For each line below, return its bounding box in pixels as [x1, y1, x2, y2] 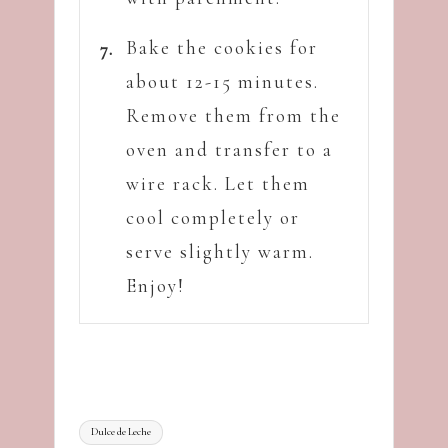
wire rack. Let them [126, 171, 310, 195]
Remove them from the [126, 103, 341, 127]
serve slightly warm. [126, 239, 314, 263]
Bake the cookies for [126, 35, 318, 59]
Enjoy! [126, 273, 185, 297]
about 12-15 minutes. [126, 69, 319, 93]
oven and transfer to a [126, 137, 333, 161]
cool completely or [126, 205, 300, 229]
